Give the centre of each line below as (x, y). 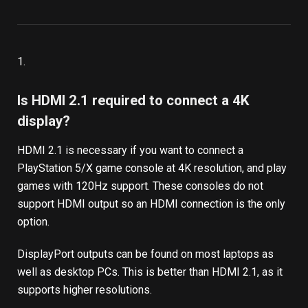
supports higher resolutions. (85, 289)
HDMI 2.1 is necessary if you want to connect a (130, 151)
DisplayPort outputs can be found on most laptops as (145, 254)
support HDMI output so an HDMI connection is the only (151, 204)
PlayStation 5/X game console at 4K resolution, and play (152, 168)
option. (33, 222)
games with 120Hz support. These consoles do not (140, 186)
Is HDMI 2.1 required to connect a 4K (133, 100)
